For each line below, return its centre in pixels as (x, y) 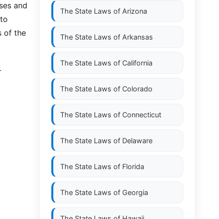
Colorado (137, 89)
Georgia (135, 192)
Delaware (137, 141)
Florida (133, 166)
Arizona (135, 11)
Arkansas (138, 37)
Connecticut (142, 115)
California (137, 63)
